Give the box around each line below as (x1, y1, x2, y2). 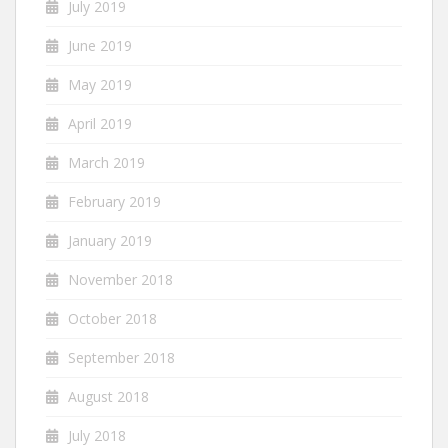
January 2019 (68, 230, 152, 250)
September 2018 (68, 347, 175, 367)
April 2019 (68, 113, 132, 133)
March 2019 (68, 152, 145, 172)
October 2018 (68, 308, 157, 328)
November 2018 (68, 269, 173, 289)
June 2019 (68, 35, 132, 55)
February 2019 (68, 191, 161, 211)
